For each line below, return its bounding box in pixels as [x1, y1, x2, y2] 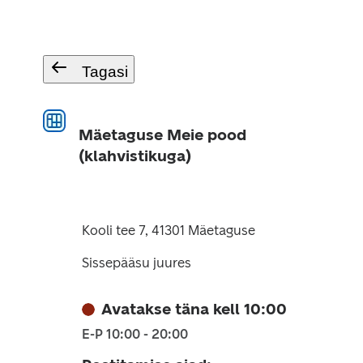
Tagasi [81, 63, 128, 80]
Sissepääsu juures [81, 255, 191, 271]
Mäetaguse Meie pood [78, 126, 246, 144]
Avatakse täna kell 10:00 [100, 300, 287, 318]
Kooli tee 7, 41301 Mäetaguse [81, 223, 255, 238]
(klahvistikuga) [78, 147, 191, 165]
